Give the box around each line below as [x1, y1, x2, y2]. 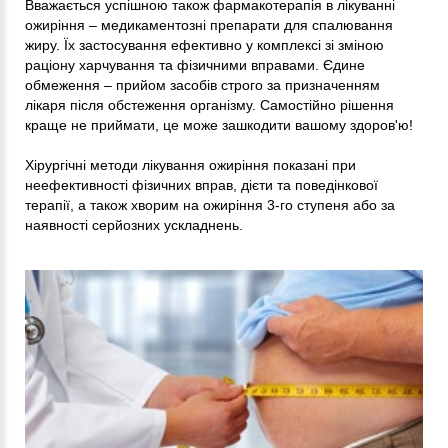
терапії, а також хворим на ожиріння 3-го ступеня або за [25, 197, 395, 214]
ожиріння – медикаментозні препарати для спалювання [25, 17, 393, 34]
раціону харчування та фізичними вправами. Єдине [25, 57, 365, 74]
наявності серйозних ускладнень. [25, 217, 243, 234]
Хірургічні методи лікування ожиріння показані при [25, 157, 356, 174]
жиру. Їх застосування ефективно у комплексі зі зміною [25, 37, 384, 54]
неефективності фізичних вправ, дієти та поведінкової [25, 177, 378, 194]
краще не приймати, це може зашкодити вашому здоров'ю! [25, 117, 413, 134]
